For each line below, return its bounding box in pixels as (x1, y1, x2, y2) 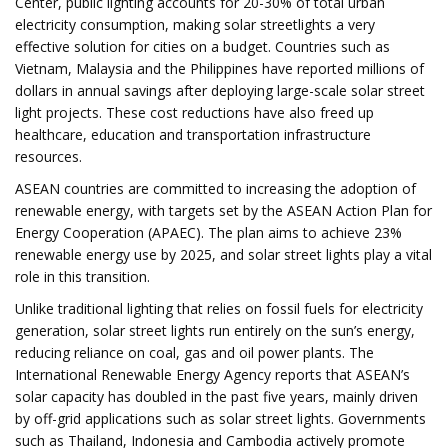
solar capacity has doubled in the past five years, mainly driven (15, 387, 418, 406)
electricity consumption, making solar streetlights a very (15, 15, 375, 34)
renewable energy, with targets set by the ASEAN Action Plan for (15, 201, 432, 220)
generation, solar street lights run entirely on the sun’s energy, (15, 321, 415, 340)
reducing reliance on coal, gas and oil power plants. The (15, 343, 374, 362)
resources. (15, 147, 82, 166)
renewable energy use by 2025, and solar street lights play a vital (15, 245, 432, 264)
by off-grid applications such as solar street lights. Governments (15, 409, 426, 428)
